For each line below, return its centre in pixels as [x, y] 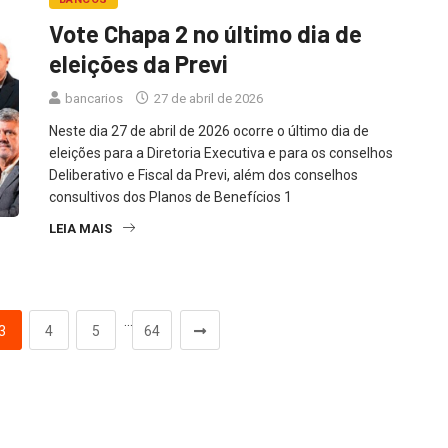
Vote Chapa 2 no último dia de [205, 33]
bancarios [94, 98]
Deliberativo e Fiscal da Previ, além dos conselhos [203, 174]
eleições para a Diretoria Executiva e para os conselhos [221, 152]
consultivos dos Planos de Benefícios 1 [170, 196]
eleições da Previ [138, 63]
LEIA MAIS [80, 228]
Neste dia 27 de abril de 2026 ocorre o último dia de [209, 130]
